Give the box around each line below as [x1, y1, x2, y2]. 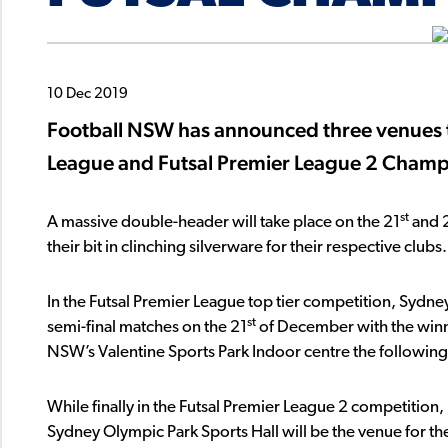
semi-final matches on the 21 [47, 319, 247, 337]
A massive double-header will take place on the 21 [47, 214, 400, 232]
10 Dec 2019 [47, 86, 128, 102]
